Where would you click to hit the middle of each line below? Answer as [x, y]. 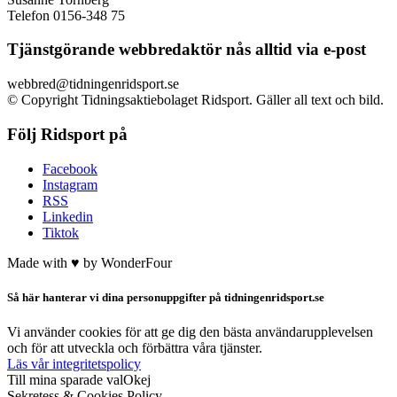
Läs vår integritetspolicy [74, 379]
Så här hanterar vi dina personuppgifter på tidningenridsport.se [166, 313]
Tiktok [61, 248]
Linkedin [68, 232]
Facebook [70, 184]
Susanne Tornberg [58, 15]
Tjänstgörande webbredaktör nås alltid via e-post [187, 66]
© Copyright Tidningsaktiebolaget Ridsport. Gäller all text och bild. [195, 116]
